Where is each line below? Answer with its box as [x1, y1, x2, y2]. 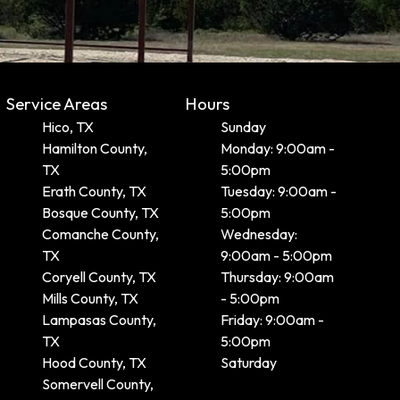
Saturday [221, 354, 278, 371]
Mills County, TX [41, 289, 138, 307]
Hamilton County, [41, 139, 147, 157]
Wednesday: [221, 225, 298, 243]
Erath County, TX [41, 182, 146, 200]
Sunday [221, 118, 267, 136]
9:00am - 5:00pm [221, 246, 333, 264]
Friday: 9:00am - [221, 311, 325, 329]
